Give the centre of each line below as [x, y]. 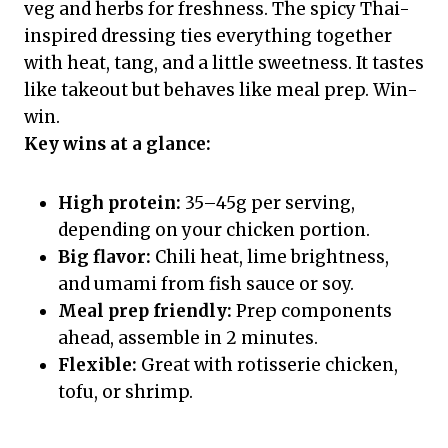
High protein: [119, 203]
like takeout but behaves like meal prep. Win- [221, 90]
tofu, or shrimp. [125, 392]
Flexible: [97, 365]
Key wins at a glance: [117, 144]
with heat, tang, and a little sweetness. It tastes [224, 63]
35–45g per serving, [268, 203]
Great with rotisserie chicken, [267, 365]
